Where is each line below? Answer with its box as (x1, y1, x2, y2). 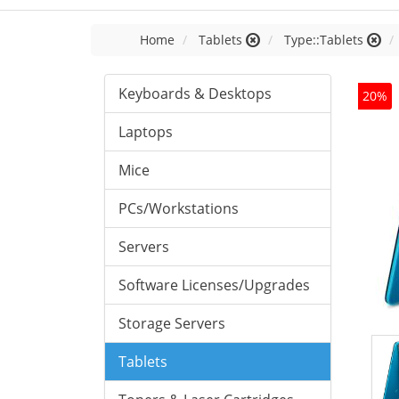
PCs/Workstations (118, 199, 239, 218)
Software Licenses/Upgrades (118, 275, 310, 295)
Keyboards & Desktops (118, 84, 272, 103)
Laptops (118, 122, 173, 142)
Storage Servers (118, 313, 225, 333)
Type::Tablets (284, 31, 363, 48)
